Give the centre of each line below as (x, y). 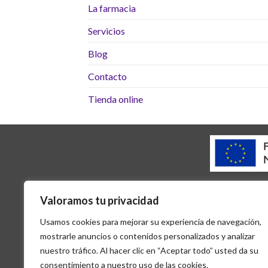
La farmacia (112, 8)
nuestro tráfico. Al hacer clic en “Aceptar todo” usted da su (149, 250)
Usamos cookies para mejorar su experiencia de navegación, (151, 222)
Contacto (107, 77)
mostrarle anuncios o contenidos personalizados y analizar (147, 236)
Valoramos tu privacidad (100, 200)
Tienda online (115, 99)
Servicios (106, 31)
